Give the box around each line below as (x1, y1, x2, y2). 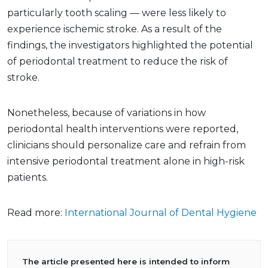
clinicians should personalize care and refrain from (7, 139, 246, 151)
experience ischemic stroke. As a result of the (7, 23, 222, 35)
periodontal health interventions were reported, (7, 123, 238, 135)
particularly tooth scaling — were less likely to (7, 7, 226, 19)
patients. (7, 172, 48, 183)
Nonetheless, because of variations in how (7, 107, 206, 118)
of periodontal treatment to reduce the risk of (7, 56, 228, 67)
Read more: (7, 207, 65, 218)
